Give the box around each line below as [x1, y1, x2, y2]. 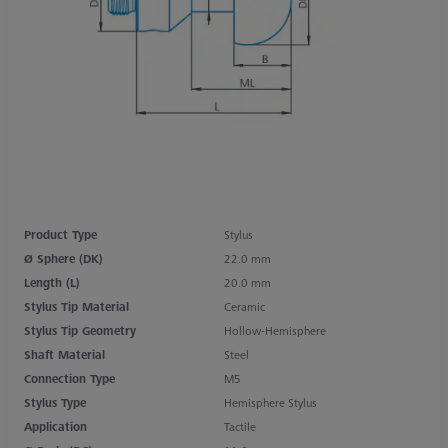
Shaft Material [24, 345, 105, 363]
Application [24, 417, 87, 435]
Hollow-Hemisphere [224, 321, 326, 339]
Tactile [224, 417, 256, 435]
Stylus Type [24, 393, 86, 411]
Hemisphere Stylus [224, 393, 317, 411]
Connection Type [24, 369, 115, 387]
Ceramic [224, 297, 265, 315]
